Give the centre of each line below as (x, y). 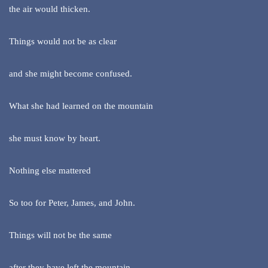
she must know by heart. (55, 138)
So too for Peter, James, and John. (72, 203)
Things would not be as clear (63, 42)
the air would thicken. (50, 9)
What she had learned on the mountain (81, 106)
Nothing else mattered (50, 171)
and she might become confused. (71, 74)
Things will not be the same (60, 235)
